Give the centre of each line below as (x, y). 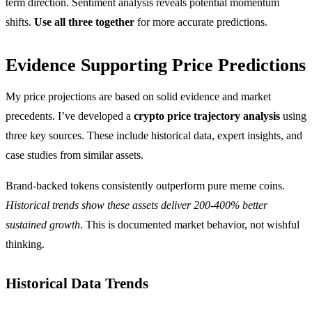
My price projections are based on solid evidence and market (138, 96)
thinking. (25, 244)
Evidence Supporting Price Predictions (156, 65)
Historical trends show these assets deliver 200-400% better (136, 205)
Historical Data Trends (77, 283)
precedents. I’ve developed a (70, 116)
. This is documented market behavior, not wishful (190, 224)
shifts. (20, 22)
